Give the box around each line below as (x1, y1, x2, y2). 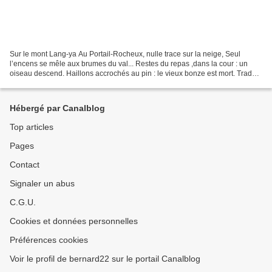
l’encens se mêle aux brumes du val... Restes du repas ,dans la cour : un (10, 59, 248, 68)
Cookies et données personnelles (10, 216, 138, 226)
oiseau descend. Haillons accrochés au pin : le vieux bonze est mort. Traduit (10, 69, 260, 78)
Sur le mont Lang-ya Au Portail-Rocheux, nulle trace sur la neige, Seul (10, 49, 240, 58)
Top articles (10, 122, 53, 132)
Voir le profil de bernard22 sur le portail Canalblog (10, 254, 200, 263)
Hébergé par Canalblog (10, 103, 105, 113)
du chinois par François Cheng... (10, 78, 117, 87)
